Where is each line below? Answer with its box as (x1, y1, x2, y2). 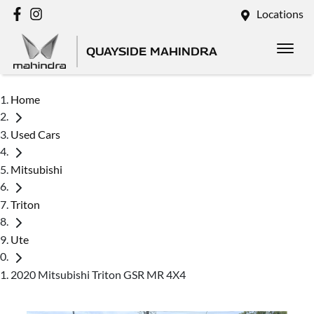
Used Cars (11, 127, 60, 141)
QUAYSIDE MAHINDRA (86, 44, 217, 58)
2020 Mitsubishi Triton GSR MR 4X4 (11, 267, 186, 281)
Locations (257, 7, 303, 20)
